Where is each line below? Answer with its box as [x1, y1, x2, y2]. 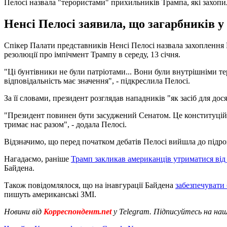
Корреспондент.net [44, 207, 111, 216]
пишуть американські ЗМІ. [4, 190, 96, 199]
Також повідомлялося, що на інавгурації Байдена [4, 180, 175, 190]
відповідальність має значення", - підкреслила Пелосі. [4, 76, 190, 85]
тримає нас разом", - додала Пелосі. [4, 120, 127, 129]
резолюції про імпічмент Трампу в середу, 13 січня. [4, 50, 180, 59]
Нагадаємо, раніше [4, 154, 71, 163]
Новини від [4, 207, 44, 216]
